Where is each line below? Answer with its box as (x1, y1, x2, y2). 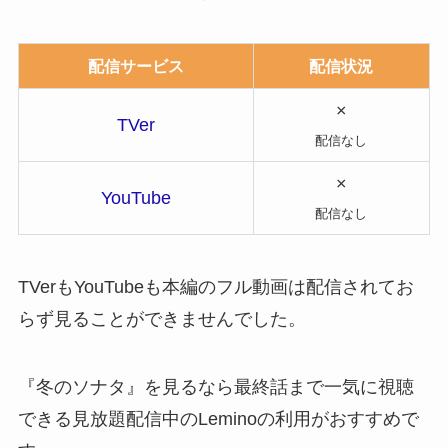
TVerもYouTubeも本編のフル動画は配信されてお (17, 276, 414, 297)
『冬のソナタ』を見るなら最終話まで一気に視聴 (17, 376, 414, 397)
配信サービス (87, 56, 184, 75)
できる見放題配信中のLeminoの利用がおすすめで (17, 408, 419, 429)
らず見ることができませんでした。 (17, 308, 306, 329)
